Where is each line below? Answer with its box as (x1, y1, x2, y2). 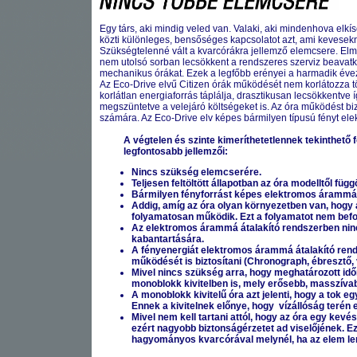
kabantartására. (131, 233, 204, 245)
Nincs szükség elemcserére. (131, 167, 261, 178)
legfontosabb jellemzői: (123, 146, 228, 157)
